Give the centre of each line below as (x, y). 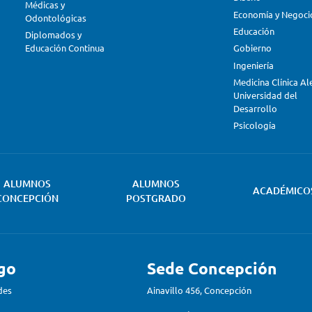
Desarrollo (255, 108)
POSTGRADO (156, 198)
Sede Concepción (212, 268)
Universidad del (265, 95)
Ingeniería (253, 65)
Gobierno (252, 48)
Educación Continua (64, 47)
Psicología (254, 125)
